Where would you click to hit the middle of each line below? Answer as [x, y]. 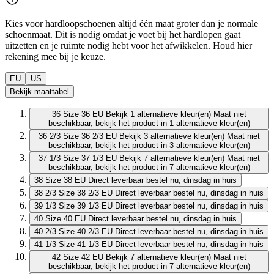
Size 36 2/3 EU [90, 136]
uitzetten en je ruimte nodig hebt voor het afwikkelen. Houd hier [128, 45]
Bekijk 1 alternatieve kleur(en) [158, 114]
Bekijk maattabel [39, 91]
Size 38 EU [65, 180]
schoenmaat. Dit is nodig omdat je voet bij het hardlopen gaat [123, 34]
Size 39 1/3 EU [86, 206]
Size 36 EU [83, 114]
